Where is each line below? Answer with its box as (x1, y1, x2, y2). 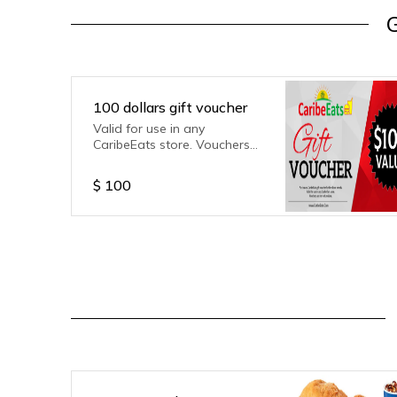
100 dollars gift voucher (93, 98, 247, 116)
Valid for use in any (93, 121, 205, 136)
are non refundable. (93, 152, 207, 168)
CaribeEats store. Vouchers (93, 136, 250, 152)
